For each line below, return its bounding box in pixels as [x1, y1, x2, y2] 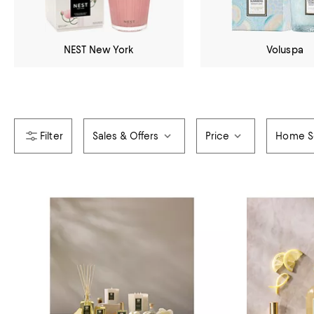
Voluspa [266, 43, 303, 55]
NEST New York [63, 43, 134, 55]
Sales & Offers [92, 130, 159, 142]
